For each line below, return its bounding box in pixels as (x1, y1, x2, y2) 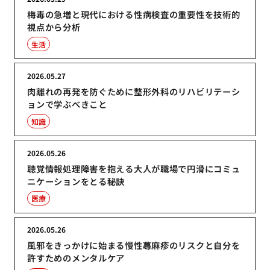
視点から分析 (27, 20, 81, 34)
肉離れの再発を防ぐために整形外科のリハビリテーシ (27, 85, 240, 98)
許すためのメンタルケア (27, 251, 125, 265)
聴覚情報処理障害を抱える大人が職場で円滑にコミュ (27, 162, 240, 175)
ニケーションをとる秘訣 (27, 174, 125, 187)
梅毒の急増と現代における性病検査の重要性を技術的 (27, 8, 240, 21)
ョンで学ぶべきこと (27, 98, 107, 110)
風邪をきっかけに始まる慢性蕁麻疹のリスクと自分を (27, 239, 240, 252)
